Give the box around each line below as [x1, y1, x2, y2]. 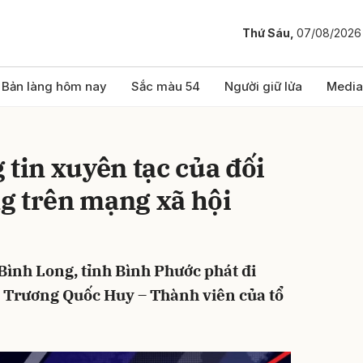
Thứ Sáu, [242, 26, 297, 41]
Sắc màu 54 [131, 79, 200, 94]
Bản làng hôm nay [2, 79, 107, 94]
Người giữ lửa [224, 79, 302, 94]
